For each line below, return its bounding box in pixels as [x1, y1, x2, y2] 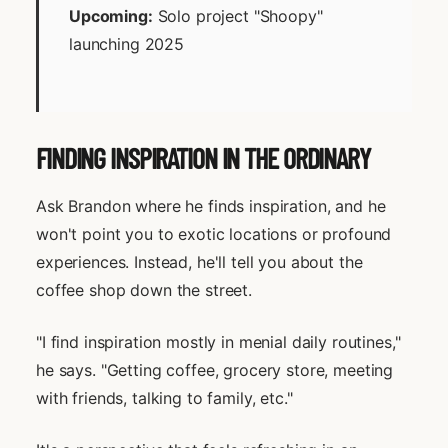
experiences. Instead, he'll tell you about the [36, 251, 363, 272]
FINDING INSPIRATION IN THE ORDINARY [36, 140, 370, 175]
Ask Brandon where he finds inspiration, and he [36, 195, 386, 216]
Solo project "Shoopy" [152, 5, 323, 26]
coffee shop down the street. [36, 279, 252, 300]
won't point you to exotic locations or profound [36, 223, 392, 244]
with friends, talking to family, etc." [36, 387, 293, 408]
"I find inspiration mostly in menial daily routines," [36, 331, 401, 352]
